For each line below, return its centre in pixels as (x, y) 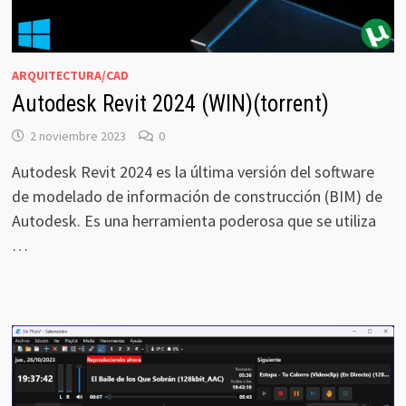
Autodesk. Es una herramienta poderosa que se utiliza (193, 221)
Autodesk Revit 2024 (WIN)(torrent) (170, 104)
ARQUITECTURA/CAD (70, 76)
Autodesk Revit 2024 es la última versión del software (193, 172)
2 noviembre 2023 (77, 136)
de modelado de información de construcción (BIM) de (197, 197)
